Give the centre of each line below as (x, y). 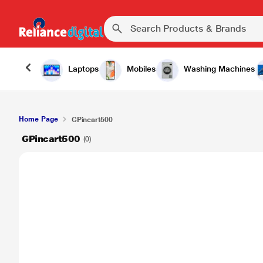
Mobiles (141, 69)
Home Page (38, 119)
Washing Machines (219, 69)
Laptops (83, 69)
